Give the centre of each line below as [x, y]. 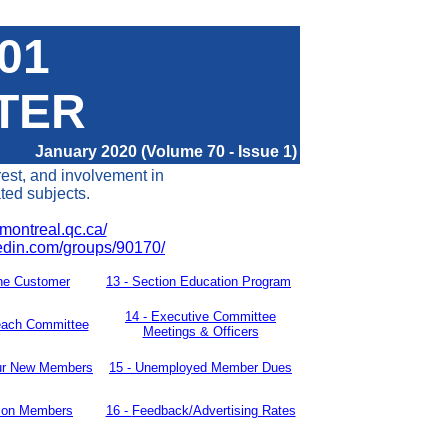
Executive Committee [213, 316]
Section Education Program [211, 281]
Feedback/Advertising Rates [213, 410]
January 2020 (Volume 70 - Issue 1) [165, 151]
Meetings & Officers [200, 331]
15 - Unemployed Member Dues [200, 367]
